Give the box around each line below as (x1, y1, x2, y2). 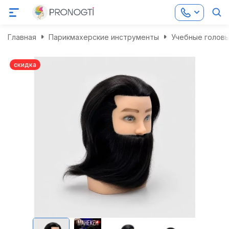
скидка (14, 61, 36, 68)
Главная (8, 32, 36, 41)
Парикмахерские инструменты (49, 32, 159, 41)
